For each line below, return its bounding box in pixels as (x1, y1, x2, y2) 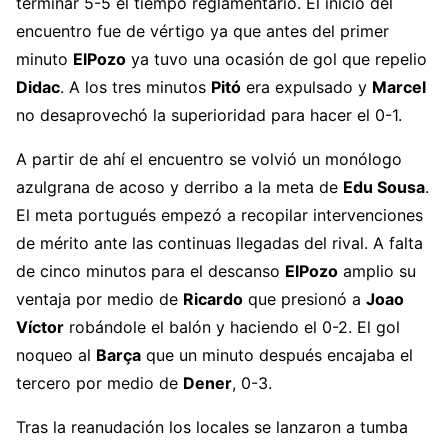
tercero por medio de (16, 372, 183, 393)
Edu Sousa (343, 176, 425, 197)
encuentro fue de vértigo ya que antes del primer (16, 20, 389, 41)
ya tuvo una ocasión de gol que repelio (126, 48, 427, 69)
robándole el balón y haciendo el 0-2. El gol (64, 316, 400, 337)
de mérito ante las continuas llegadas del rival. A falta (16, 232, 423, 253)
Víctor (16, 316, 64, 337)
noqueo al (16, 344, 96, 365)
